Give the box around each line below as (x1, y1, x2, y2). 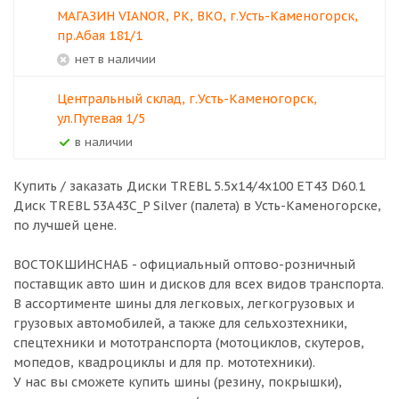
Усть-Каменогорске (255, 198, 378, 214)
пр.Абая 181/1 (57, 28, 142, 44)
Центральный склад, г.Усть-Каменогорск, (57, 91, 317, 107)
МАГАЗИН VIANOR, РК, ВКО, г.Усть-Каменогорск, (57, 8, 358, 24)
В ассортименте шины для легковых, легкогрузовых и (13, 296, 354, 312)
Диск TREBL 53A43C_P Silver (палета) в (13, 198, 255, 214)
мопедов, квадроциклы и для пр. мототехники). (13, 354, 315, 370)
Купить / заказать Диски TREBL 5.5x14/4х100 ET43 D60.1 (13, 178, 365, 194)
